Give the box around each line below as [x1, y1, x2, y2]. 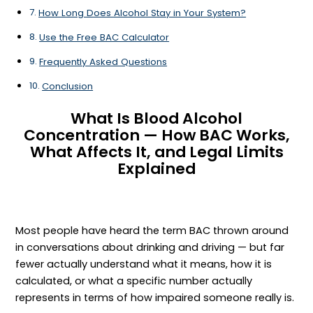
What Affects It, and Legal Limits [29, 140, 284, 163]
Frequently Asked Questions [39, 54, 168, 68]
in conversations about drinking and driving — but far [15, 240, 285, 254]
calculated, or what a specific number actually [15, 273, 253, 288]
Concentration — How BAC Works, [23, 124, 290, 146]
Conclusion [42, 79, 94, 93]
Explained [117, 157, 196, 180]
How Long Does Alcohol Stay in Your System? [38, 6, 247, 20]
